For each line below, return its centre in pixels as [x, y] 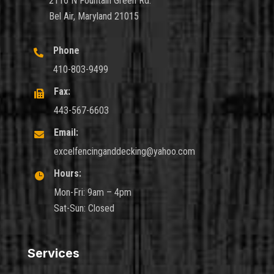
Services [53, 254]
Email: [66, 133]
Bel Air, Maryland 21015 [94, 17]
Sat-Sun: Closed [84, 209]
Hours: [67, 174]
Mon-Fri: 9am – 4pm [92, 193]
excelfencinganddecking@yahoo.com [124, 152]
